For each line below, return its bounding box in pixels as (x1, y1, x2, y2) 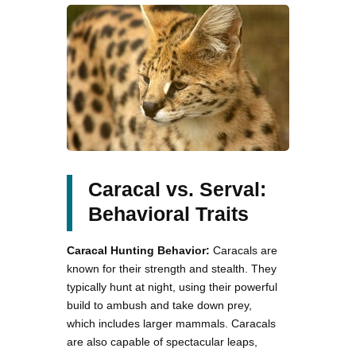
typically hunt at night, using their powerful (67, 280, 277, 293)
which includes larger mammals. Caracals (67, 316, 276, 330)
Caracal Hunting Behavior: (67, 243, 210, 257)
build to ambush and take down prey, (67, 298, 252, 311)
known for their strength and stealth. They (67, 261, 277, 275)
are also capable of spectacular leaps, (67, 335, 257, 348)
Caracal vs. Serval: (88, 177, 266, 200)
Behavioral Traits (88, 202, 249, 225)
